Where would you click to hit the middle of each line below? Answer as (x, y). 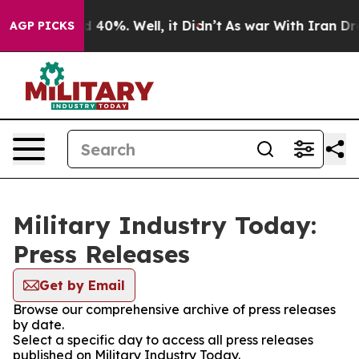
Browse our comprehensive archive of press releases (174, 309)
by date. (38, 325)
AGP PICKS (42, 26)
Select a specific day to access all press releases (163, 340)
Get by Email (82, 285)
